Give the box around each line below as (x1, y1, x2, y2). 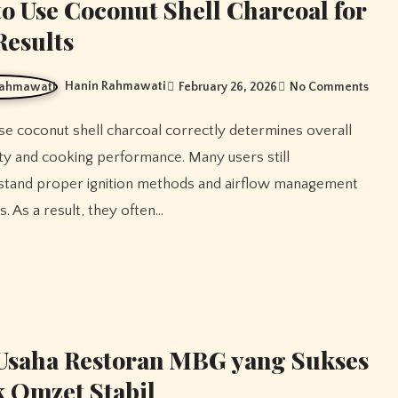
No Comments (290, 79, 370, 94)
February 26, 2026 (179, 79, 278, 94)
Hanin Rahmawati (65, 78, 167, 93)
